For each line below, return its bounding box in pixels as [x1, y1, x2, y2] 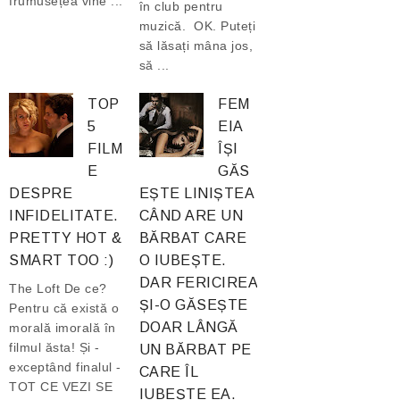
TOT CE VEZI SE [9, 379, 112, 394]
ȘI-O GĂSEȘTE [138, 296, 248, 312]
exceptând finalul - [9, 359, 121, 374]
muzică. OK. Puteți [138, 18, 256, 33]
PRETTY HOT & [9, 229, 121, 246]
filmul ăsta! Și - [9, 339, 100, 354]
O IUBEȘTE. [138, 252, 227, 268]
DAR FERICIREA [138, 274, 258, 290]
